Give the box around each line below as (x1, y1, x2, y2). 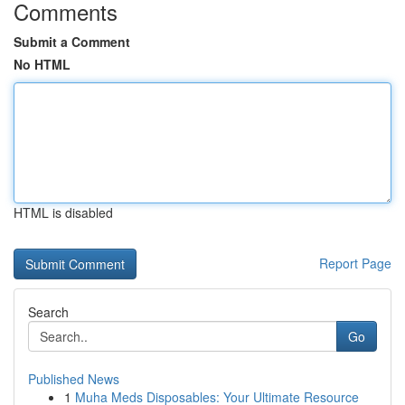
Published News (28, 370, 119, 388)
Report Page (319, 254, 391, 272)
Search (28, 303, 69, 321)
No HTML (14, 55, 71, 73)
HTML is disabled (14, 203, 113, 221)
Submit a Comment (14, 33, 130, 51)
